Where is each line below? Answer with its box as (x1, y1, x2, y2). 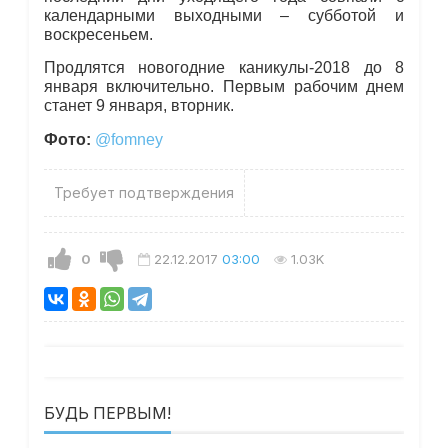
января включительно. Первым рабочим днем (43, 78, 405, 96)
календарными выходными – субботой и (43, 6, 405, 24)
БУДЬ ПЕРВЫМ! (43, 404, 171, 424)
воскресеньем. (43, 25, 153, 43)
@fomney (94, 131, 163, 149)
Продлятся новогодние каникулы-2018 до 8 (43, 59, 405, 77)
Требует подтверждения (53, 184, 234, 202)
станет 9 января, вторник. (43, 97, 234, 115)
